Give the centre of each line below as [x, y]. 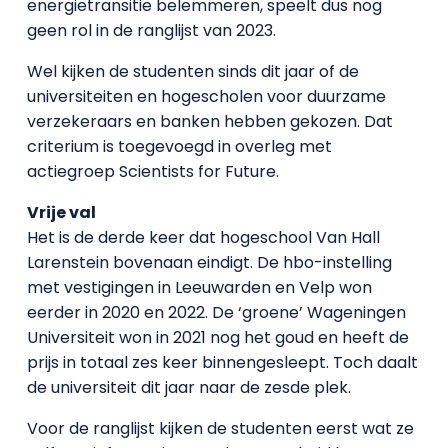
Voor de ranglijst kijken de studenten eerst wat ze [220, 428]
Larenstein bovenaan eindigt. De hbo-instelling [209, 262]
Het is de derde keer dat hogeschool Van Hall [203, 237]
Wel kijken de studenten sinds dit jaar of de [192, 71]
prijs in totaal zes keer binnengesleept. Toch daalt [222, 362]
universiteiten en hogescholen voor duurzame [206, 96]
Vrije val [61, 212]
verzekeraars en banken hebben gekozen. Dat [209, 121]
